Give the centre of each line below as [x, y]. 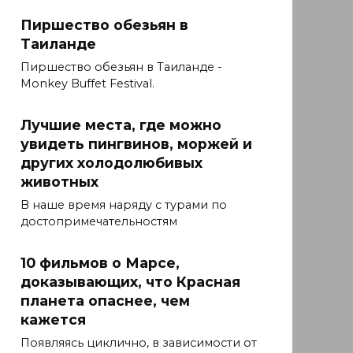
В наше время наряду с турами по [124, 205]
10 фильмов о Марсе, [100, 263]
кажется [53, 320]
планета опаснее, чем [105, 301]
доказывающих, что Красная [130, 282]
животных [59, 182]
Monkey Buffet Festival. [87, 84]
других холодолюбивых [111, 163]
